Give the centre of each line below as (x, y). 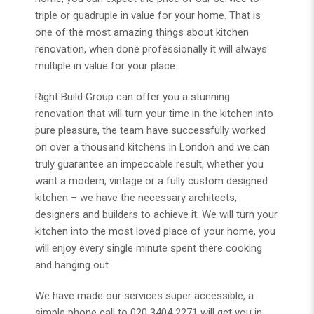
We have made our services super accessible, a (144, 296)
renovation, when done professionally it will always (151, 49)
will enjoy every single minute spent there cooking (149, 248)
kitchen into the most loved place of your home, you (155, 232)
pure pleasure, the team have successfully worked (150, 131)
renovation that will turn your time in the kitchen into (154, 114)
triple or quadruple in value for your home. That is (148, 16)
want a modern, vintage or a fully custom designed (151, 181)
